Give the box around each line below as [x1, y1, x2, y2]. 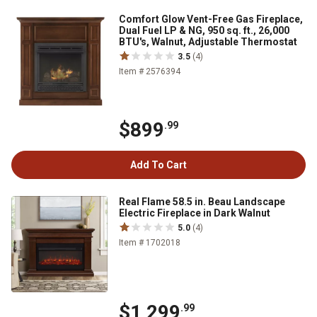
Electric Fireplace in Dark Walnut [119, 207, 270, 219]
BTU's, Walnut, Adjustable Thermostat [119, 36, 297, 47]
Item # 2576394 [119, 67, 180, 76]
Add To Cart [130, 159, 187, 171]
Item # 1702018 [119, 238, 180, 248]
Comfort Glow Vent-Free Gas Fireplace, [119, 13, 303, 25]
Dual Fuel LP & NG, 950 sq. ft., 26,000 [119, 25, 289, 36]
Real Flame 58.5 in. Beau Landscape [119, 196, 285, 207]
